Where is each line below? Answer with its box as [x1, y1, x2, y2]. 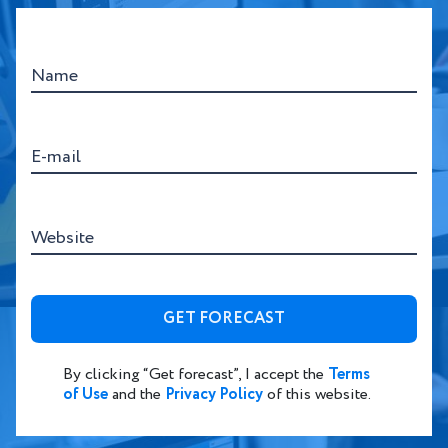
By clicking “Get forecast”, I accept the [63, 363, 328, 386]
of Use [63, 383, 108, 406]
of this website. [263, 383, 371, 406]
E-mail [31, 144, 81, 170]
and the [108, 383, 165, 406]
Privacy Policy [165, 383, 263, 406]
